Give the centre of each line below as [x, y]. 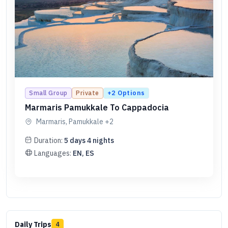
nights [103, 140]
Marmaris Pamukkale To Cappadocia [97, 107]
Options [130, 93]
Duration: [49, 140]
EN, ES [83, 153]
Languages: [53, 153]
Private [88, 93]
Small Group [48, 93]
